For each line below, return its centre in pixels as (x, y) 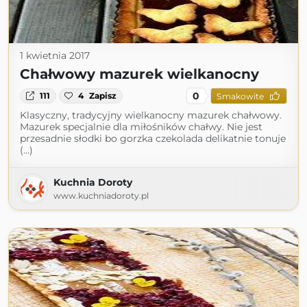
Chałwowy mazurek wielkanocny (139, 74)
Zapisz (103, 96)
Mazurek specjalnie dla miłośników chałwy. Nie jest (141, 127)
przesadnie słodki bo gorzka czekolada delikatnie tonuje (153, 138)
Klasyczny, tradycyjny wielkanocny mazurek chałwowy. (151, 115)
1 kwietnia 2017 (55, 56)
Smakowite (240, 96)
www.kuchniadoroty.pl (101, 196)
